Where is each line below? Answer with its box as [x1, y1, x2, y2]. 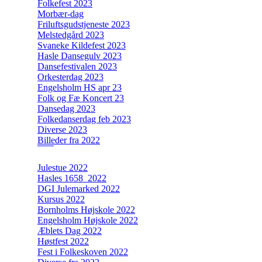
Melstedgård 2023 [37, 29, 104, 40]
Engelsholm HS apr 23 [37, 82, 122, 92]
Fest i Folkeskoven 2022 [37, 246, 128, 257]
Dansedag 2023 [37, 103, 95, 113]
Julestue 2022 [37, 162, 88, 173]
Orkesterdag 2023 [37, 71, 104, 82]
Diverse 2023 [37, 124, 87, 135]
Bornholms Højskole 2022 [37, 204, 135, 215]
